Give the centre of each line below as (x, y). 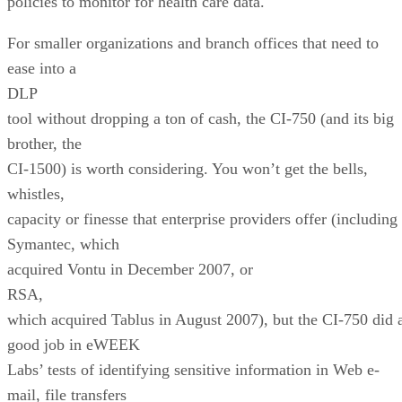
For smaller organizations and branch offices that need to (193, 43)
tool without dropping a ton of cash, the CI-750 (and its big (201, 118)
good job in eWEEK (74, 344)
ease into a (42, 68)
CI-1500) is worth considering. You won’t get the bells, (188, 168)
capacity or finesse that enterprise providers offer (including (202, 218)
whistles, (38, 193)
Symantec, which (63, 244)
